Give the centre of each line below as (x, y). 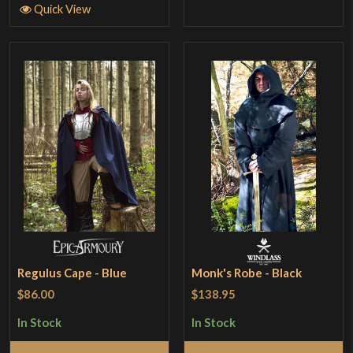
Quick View (62, 9)
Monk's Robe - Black (247, 272)
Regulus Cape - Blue (72, 272)
